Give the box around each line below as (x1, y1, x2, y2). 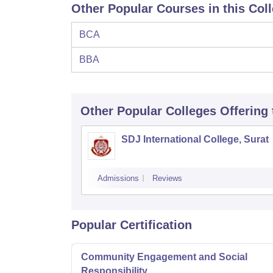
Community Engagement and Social (81, 252, 247, 262)
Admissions (97, 174, 139, 183)
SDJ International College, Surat (121, 134, 269, 144)
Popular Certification (71, 218, 192, 232)
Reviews (152, 174, 182, 183)
